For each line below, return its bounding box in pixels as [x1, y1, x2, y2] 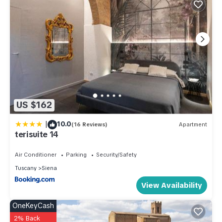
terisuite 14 [15, 129, 59, 140]
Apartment [179, 121, 207, 128]
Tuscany [15, 164, 37, 171]
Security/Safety [96, 151, 137, 158]
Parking [66, 151, 87, 158]
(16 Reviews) [71, 121, 108, 128]
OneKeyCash [12, 201, 54, 211]
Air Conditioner [15, 151, 56, 158]
